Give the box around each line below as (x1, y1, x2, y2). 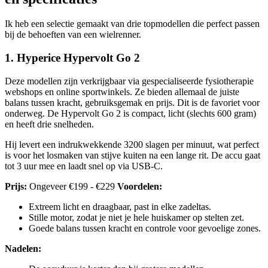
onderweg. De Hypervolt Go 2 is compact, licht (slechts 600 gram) (5, 108, 256, 118)
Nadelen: (5, 243, 41, 254)
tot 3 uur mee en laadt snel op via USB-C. (5, 160, 163, 171)
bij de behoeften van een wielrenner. (5, 29, 141, 40)
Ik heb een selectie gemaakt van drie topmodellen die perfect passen (5, 19, 260, 29)
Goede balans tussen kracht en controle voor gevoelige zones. (29, 223, 261, 233)
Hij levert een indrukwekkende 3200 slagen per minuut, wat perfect (5, 139, 259, 150)
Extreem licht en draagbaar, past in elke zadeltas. (29, 201, 211, 212)
